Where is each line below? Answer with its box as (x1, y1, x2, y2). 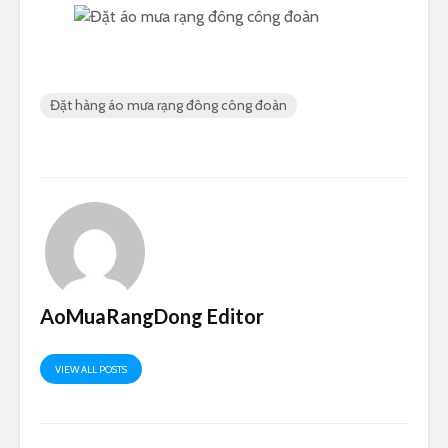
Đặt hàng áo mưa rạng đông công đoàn (50, 96, 287, 115)
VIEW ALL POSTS (55, 363, 127, 377)
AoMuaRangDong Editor (40, 304, 264, 329)
